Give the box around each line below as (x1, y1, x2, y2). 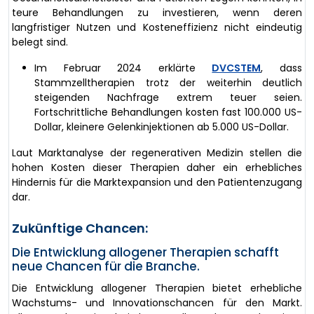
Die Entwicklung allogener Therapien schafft (12, 243, 279, 261)
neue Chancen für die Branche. (12, 257, 200, 275)
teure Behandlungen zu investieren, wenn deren (12, 5, 302, 20)
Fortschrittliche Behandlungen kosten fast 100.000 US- (34, 104, 302, 119)
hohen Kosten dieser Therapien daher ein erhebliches (12, 160, 302, 175)
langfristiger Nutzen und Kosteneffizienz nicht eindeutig (12, 20, 302, 34)
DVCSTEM (212, 60, 261, 75)
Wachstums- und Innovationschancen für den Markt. (12, 295, 302, 310)
